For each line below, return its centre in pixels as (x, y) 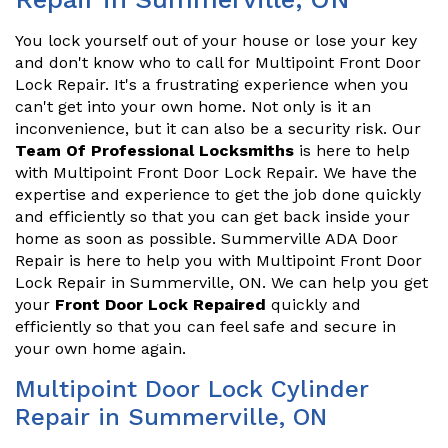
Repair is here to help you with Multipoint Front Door (218, 261)
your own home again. (100, 349)
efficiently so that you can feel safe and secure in (205, 327)
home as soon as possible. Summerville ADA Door (206, 239)
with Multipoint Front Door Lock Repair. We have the (216, 173)
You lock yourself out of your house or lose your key (216, 41)
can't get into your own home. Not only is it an (193, 107)
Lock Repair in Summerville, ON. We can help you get (221, 283)
